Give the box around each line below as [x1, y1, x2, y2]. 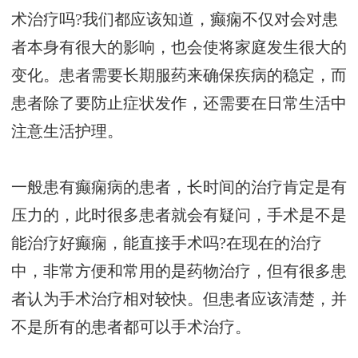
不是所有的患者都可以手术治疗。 [11, 319, 251, 336]
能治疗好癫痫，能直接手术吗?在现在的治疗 [11, 235, 322, 253]
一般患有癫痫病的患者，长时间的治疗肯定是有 [11, 179, 347, 197]
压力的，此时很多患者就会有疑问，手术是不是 [11, 207, 347, 225]
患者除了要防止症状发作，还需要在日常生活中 [11, 95, 347, 113]
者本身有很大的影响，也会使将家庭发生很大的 [11, 39, 347, 57]
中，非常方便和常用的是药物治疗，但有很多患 [11, 263, 347, 280]
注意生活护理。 [11, 123, 123, 141]
